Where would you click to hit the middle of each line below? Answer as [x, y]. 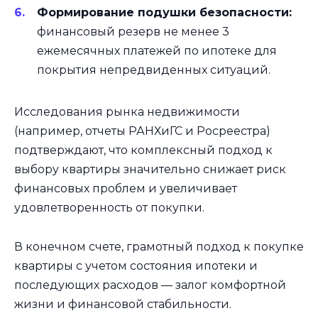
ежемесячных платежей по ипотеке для [157, 51]
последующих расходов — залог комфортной [150, 285]
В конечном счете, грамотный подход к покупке [159, 246]
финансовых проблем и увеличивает [126, 189]
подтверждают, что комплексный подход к [143, 150]
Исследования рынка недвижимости [127, 112]
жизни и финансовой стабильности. [123, 304]
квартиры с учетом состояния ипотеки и [136, 265]
